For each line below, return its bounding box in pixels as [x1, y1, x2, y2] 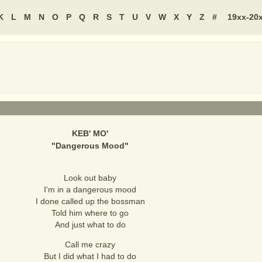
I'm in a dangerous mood [44, 185, 136, 194]
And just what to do [54, 220, 126, 229]
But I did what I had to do [44, 251, 136, 261]
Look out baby [64, 173, 116, 182]
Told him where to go [51, 208, 129, 218]
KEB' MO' [72, 129, 108, 138]
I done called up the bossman [35, 196, 145, 206]
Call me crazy [65, 240, 115, 249]
